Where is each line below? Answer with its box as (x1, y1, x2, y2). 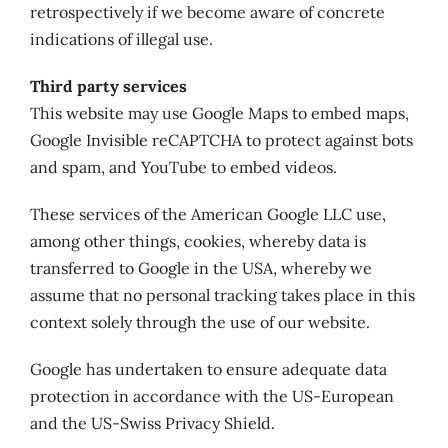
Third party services (29, 76, 187, 96)
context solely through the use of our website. (29, 312, 370, 332)
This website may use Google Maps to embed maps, (29, 103, 409, 123)
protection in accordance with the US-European (29, 386, 394, 406)
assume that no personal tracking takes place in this (29, 285, 415, 305)
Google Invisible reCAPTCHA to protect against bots (29, 130, 413, 150)
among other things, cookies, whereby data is (29, 231, 366, 251)
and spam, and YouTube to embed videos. (29, 157, 337, 177)
